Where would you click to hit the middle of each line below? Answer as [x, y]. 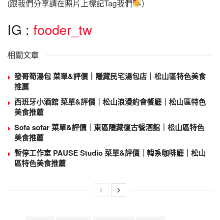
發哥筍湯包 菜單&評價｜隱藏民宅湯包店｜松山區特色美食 [110, 76]
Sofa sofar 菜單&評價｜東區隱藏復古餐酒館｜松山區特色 [109, 127]
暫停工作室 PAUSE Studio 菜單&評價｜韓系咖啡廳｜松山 [110, 153]
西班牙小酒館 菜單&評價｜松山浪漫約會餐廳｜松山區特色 [110, 102]
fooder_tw [63, 29]
